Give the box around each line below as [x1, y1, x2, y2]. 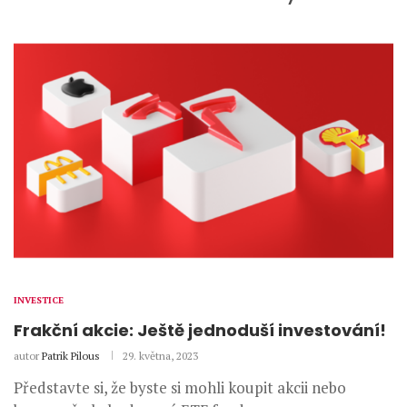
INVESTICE [14, 294, 64, 307]
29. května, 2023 [123, 349, 198, 363]
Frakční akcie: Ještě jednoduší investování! [14, 319, 386, 342]
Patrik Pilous [42, 349, 100, 363]
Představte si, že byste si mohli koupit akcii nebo [14, 377, 346, 399]
